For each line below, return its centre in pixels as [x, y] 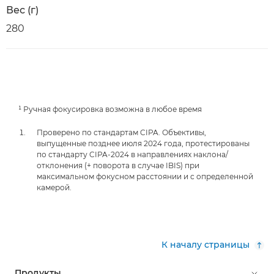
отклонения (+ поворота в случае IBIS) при [118, 165]
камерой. [54, 187]
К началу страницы [206, 245]
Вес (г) [22, 10]
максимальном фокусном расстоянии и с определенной [145, 176]
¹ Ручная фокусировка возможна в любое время [110, 109]
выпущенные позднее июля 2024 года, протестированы [143, 143]
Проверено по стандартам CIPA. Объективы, [121, 132]
